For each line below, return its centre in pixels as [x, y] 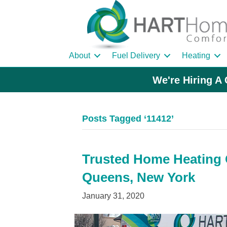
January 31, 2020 [113, 196]
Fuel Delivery [136, 56]
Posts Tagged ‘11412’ [128, 119]
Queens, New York [139, 178]
